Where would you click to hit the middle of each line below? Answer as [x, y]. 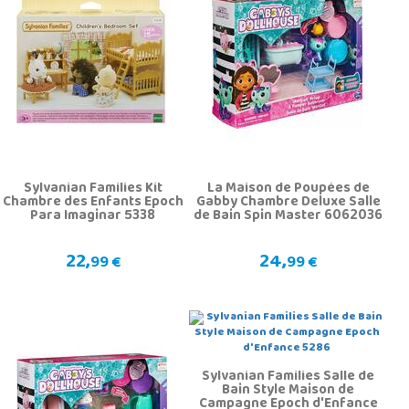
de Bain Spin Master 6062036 [288, 216]
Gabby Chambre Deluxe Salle [288, 202]
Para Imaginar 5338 [93, 216]
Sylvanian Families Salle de [288, 377]
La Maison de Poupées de [288, 189]
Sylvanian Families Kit [93, 189]
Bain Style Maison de [288, 390]
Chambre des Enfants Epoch [93, 202]
